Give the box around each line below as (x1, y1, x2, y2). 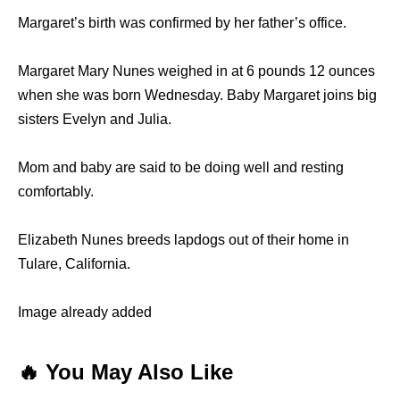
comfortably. (18, 184, 94, 200)
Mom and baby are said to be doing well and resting (18, 160, 344, 176)
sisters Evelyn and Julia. (18, 112, 171, 128)
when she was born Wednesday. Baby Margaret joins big (18, 87, 377, 104)
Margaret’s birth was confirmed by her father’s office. (18, 15, 346, 31)
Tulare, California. (18, 256, 130, 272)
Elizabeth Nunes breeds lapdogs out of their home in (18, 232, 349, 248)
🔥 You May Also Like (18, 360, 233, 385)
